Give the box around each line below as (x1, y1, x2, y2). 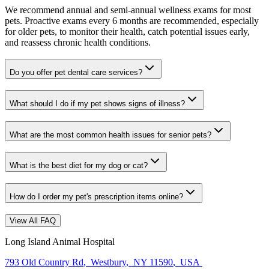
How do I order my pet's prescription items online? (10, 192, 183, 202)
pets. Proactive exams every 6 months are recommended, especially (5, 15, 259, 26)
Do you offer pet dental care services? (10, 68, 142, 77)
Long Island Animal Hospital (5, 236, 115, 247)
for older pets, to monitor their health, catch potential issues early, (5, 26, 250, 37)
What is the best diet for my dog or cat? (10, 161, 148, 171)
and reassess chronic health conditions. (5, 37, 151, 47)
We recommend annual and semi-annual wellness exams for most (5, 4, 251, 15)
